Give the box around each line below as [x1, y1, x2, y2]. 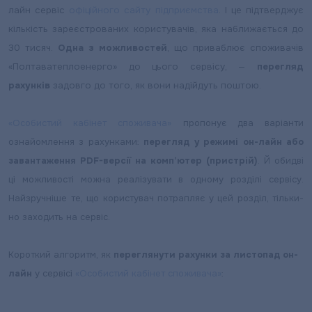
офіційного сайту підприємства [69, 4, 219, 16]
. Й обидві [258, 155, 304, 166]
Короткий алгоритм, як [8, 249, 114, 260]
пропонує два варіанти [171, 117, 304, 129]
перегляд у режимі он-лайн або [143, 136, 304, 148]
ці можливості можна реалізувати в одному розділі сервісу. [8, 173, 304, 185]
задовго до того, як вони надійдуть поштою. [50, 79, 261, 91]
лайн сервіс [8, 4, 70, 16]
